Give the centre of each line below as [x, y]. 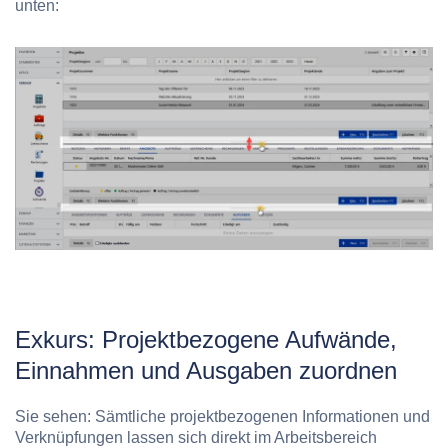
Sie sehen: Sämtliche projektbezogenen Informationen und [222, 416]
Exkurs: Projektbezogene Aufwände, [206, 339]
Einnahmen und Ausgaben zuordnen [206, 370]
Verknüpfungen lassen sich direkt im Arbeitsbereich [196, 437]
